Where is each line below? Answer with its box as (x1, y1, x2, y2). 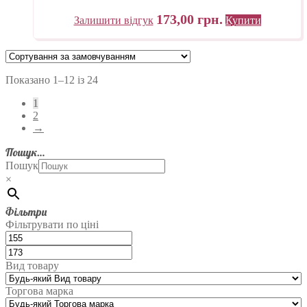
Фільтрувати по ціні (5, 219, 99, 231)
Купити (225, 14, 261, 27)
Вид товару (5, 260, 59, 272)
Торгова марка (5, 285, 73, 297)
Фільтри (5, 205, 47, 219)
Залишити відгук (73, 14, 153, 27)
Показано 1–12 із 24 (5, 74, 98, 86)
